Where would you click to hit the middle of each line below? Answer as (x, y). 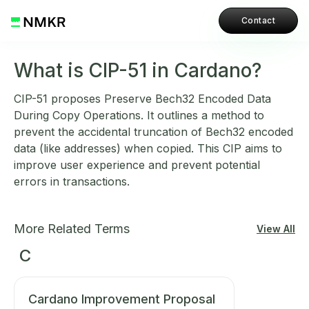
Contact (258, 20)
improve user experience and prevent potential (137, 165)
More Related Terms (72, 229)
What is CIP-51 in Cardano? (138, 70)
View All (276, 229)
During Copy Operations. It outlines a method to (139, 115)
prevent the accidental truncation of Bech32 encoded (153, 132)
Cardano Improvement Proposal (122, 299)
